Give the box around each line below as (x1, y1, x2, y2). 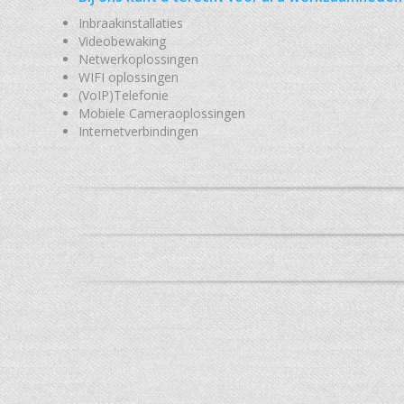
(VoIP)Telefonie (78, 87, 169, 104)
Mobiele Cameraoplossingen (78, 105, 245, 122)
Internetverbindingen (78, 123, 198, 140)
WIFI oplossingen (78, 69, 179, 86)
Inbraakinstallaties (78, 14, 183, 32)
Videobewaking (78, 32, 166, 50)
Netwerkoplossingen (78, 50, 198, 68)
